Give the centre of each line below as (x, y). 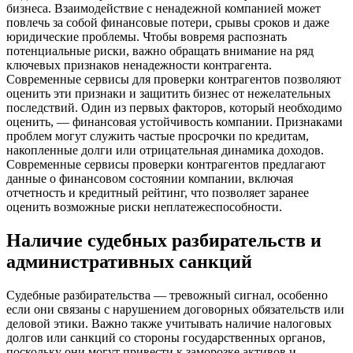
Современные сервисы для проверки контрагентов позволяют (174, 80)
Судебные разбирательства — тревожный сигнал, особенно (167, 295)
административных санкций (129, 262)
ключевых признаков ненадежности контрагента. (139, 65)
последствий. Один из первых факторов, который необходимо (174, 108)
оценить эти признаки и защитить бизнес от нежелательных (169, 94)
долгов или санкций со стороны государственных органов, (166, 337)
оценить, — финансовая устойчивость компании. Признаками (175, 122)
